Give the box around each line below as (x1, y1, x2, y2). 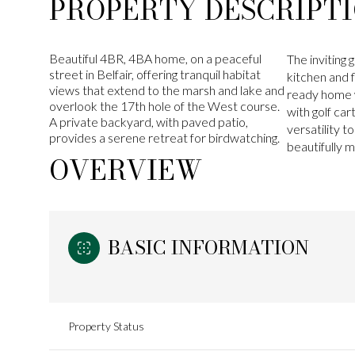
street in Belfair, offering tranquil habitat (49, 67, 261, 82)
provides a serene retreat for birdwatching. (49, 130, 280, 145)
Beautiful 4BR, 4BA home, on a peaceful (49, 51, 261, 66)
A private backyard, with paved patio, (49, 114, 248, 129)
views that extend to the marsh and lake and (49, 82, 284, 97)
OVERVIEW (49, 150, 202, 191)
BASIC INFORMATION (108, 233, 309, 262)
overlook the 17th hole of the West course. (49, 98, 280, 113)
